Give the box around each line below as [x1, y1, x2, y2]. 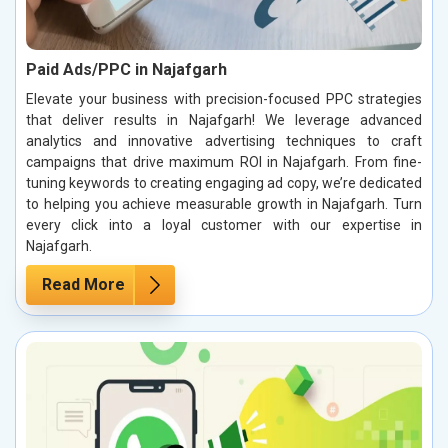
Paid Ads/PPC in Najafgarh [26, 60, 227, 80]
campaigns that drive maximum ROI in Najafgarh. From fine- [26, 154, 422, 171]
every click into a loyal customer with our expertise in [26, 217, 422, 234]
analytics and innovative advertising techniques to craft [26, 133, 422, 150]
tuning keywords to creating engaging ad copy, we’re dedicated [26, 175, 422, 192]
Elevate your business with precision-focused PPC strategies [26, 91, 422, 108]
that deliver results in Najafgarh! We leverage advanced [26, 112, 422, 129]
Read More [42, 275, 125, 295]
